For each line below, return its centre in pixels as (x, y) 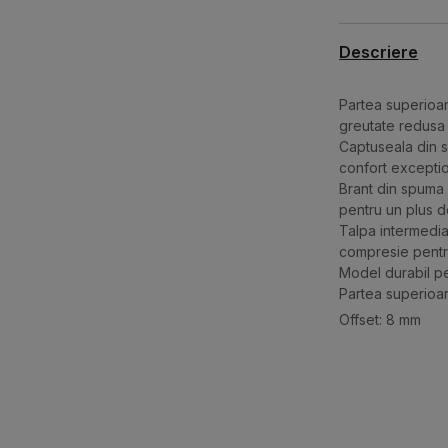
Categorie (371, 427)
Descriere (378, 52)
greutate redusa (391, 126)
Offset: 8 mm (379, 320)
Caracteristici (387, 383)
